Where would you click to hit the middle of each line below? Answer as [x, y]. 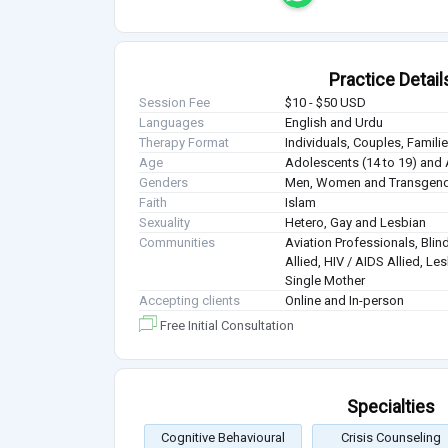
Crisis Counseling [391, 438]
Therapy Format [184, 143]
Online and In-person [345, 301]
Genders [163, 183]
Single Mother [325, 281]
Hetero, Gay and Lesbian [356, 223]
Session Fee [174, 103]
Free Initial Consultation [225, 326]
